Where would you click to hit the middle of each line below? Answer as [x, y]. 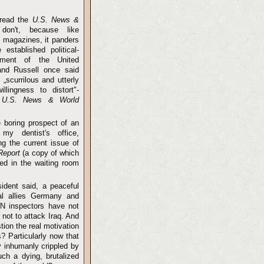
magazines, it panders [41, 40]
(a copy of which [49, 153]
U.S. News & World [40, 100]
